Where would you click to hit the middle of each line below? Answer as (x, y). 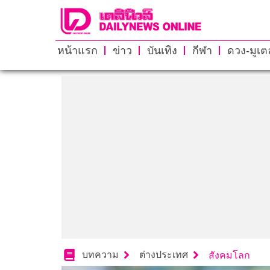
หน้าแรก (77, 50)
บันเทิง (162, 50)
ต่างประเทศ (164, 255)
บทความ (100, 255)
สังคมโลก (229, 255)
